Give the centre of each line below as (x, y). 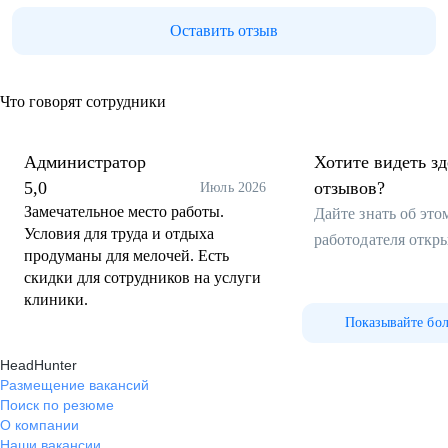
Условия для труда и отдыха (119, 233)
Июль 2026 (233, 187)
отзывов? (349, 188)
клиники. (56, 299)
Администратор (85, 162)
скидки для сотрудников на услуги (142, 277)
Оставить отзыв (224, 30)
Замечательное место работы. (124, 211)
